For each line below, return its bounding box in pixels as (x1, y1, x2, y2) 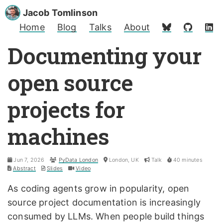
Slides (47, 165, 63, 172)
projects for (7, 95, 124, 124)
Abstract (13, 165, 36, 172)
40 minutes (171, 157, 203, 164)
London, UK (107, 157, 139, 164)
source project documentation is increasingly (7, 197, 201, 208)
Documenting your (7, 41, 201, 71)
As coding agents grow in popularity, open (7, 183, 190, 194)
